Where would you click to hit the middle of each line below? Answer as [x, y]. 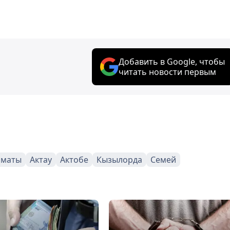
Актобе [74, 159]
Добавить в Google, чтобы [172, 61]
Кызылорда [119, 159]
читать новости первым [167, 72]
